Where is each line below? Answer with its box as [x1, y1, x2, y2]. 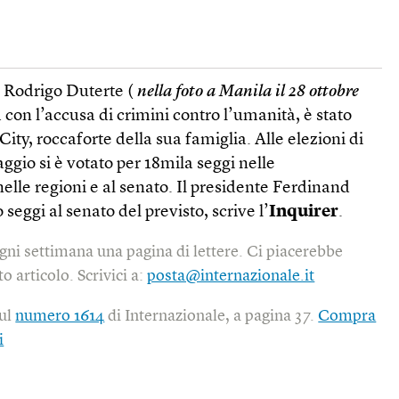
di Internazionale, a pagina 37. [104, 307, 319, 324]
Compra [318, 307, 377, 324]
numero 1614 [15, 307, 105, 324]
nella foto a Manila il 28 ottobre [137, 83, 360, 101]
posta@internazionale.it [147, 267, 315, 284]
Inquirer [269, 203, 339, 221]
